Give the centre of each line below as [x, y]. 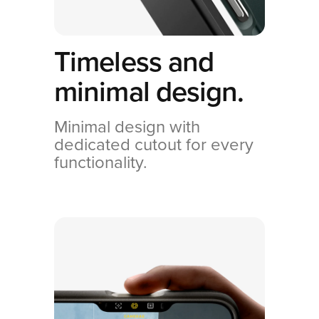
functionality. [101, 163]
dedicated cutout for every [154, 145]
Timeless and [134, 62]
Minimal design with [127, 127]
